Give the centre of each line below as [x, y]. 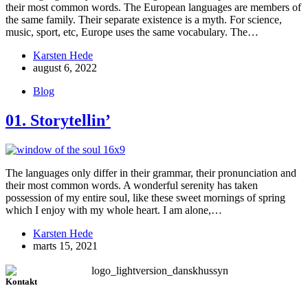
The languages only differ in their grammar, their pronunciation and [151, 173]
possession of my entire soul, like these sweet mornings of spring [145, 198]
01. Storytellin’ [58, 121]
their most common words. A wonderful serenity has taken [132, 186]
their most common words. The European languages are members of [153, 8]
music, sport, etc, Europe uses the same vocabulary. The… [132, 32]
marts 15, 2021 [65, 246]
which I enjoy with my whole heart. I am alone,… [114, 210]
